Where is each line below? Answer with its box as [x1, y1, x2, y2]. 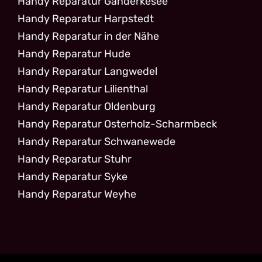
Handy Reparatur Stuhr [18, 152, 132, 166]
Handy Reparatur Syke [18, 170, 127, 183]
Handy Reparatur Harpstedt [18, 12, 154, 25]
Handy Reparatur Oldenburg [18, 99, 156, 113]
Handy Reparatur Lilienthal [18, 82, 148, 95]
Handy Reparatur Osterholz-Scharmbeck [18, 117, 217, 130]
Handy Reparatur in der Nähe [18, 29, 159, 43]
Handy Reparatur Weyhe [18, 187, 136, 201]
